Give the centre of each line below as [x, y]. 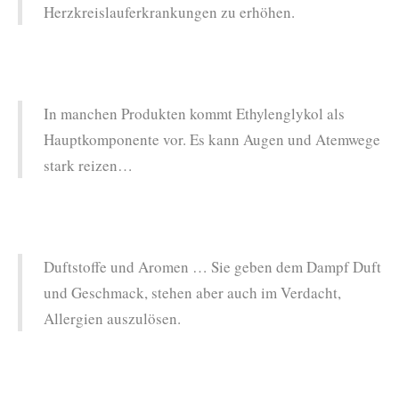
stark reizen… [88, 165]
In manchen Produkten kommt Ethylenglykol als [194, 113]
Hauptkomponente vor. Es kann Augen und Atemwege [212, 139]
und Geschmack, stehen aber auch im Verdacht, [192, 292]
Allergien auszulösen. [112, 318]
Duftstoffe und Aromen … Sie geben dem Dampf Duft [212, 266]
